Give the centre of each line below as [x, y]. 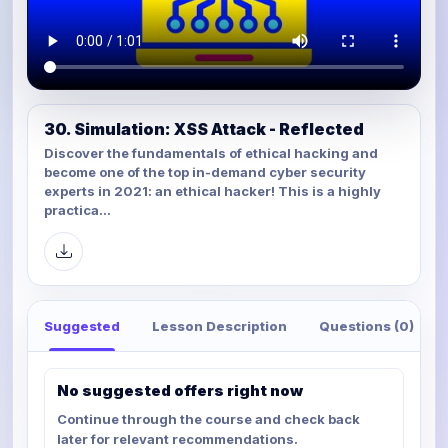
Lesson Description [219, 325]
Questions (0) [366, 325]
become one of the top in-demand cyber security [205, 171]
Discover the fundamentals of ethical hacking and [211, 152]
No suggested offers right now [180, 390]
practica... [77, 209]
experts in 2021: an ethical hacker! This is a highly [212, 190]
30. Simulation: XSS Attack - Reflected [204, 128]
